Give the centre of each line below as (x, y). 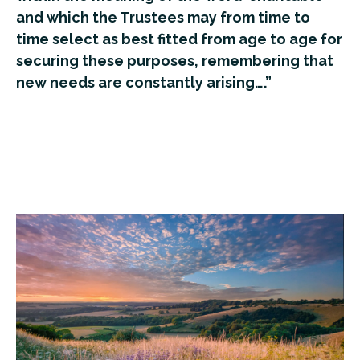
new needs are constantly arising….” (144, 82)
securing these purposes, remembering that (175, 60)
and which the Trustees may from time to (163, 17)
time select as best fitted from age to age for (179, 39)
